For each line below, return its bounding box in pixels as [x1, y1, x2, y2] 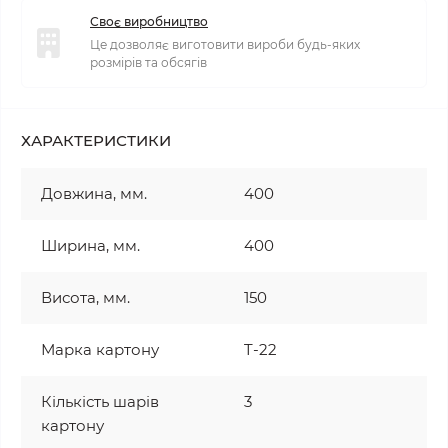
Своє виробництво [90, 14, 208, 29]
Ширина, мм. [41, 236, 140, 255]
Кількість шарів [41, 392, 159, 411]
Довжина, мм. [41, 184, 147, 203]
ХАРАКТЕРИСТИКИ [21, 131, 171, 150]
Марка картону [41, 340, 159, 359]
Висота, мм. [41, 288, 130, 307]
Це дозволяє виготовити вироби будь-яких [90, 37, 360, 52]
